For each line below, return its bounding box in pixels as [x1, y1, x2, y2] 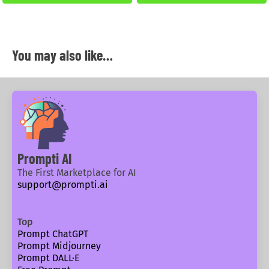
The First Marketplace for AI [17, 167, 136, 179]
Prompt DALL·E [17, 252, 80, 264]
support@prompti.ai [17, 179, 108, 191]
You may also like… [11, 46, 113, 64]
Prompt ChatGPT [17, 228, 88, 240]
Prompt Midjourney [17, 240, 101, 252]
